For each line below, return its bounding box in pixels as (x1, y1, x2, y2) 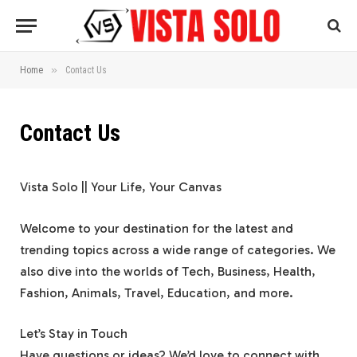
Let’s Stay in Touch (20, 326, 127, 342)
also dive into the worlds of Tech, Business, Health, (20, 263, 316, 279)
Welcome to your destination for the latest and (20, 220, 293, 236)
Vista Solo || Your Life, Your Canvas (20, 179, 222, 194)
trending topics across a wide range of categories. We (20, 241, 335, 257)
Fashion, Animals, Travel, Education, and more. (20, 284, 293, 300)
